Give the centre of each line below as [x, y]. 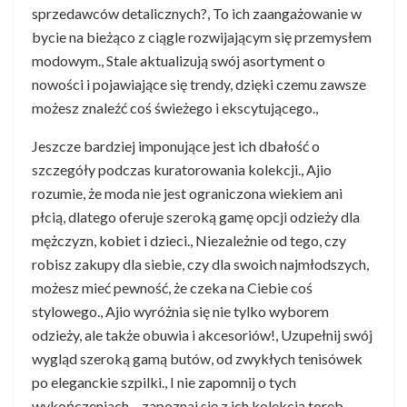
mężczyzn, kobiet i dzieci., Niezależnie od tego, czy [189, 240]
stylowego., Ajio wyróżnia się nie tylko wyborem [180, 311]
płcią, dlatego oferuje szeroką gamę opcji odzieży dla [196, 217]
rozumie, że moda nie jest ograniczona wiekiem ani [187, 193]
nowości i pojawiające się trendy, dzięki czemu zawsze [199, 84]
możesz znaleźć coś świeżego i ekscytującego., [175, 108]
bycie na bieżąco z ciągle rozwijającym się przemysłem [202, 37]
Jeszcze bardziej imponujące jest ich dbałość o [176, 146]
